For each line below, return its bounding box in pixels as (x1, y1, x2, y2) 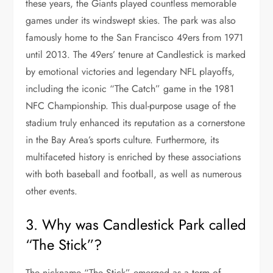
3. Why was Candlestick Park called (26, 213, 247, 235)
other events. (26, 183, 78, 198)
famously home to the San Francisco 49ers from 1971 (26, 30, 244, 44)
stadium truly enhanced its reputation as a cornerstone (26, 115, 246, 130)
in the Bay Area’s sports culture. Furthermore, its (26, 132, 219, 147)
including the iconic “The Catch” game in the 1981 (26, 81, 235, 96)
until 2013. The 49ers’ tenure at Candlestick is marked (26, 47, 246, 62)
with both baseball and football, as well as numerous (26, 166, 242, 181)
